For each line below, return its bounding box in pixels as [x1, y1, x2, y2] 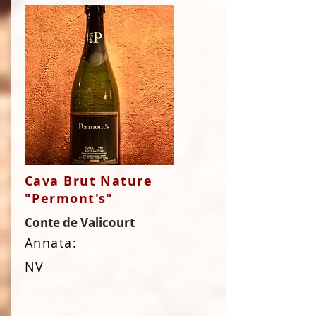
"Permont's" [25, 190, 114, 207]
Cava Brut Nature [25, 172, 153, 190]
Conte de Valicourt [25, 214, 135, 231]
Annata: [25, 234, 78, 251]
